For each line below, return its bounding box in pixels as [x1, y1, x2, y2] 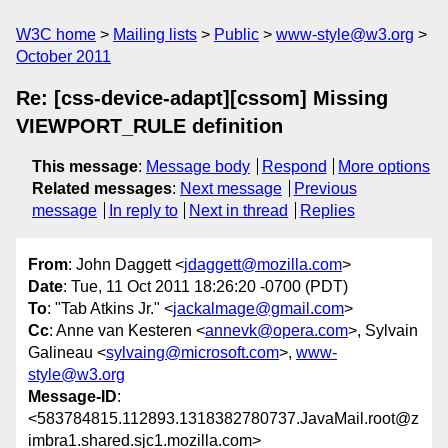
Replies [299, 202, 355, 219]
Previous [293, 180, 357, 197]
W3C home [16, 26, 96, 43]
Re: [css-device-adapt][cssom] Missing [16, 87, 388, 109]
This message [32, 158, 138, 175]
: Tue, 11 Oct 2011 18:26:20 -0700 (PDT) [63, 278, 348, 296]
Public [214, 26, 259, 43]
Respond [261, 158, 327, 175]
